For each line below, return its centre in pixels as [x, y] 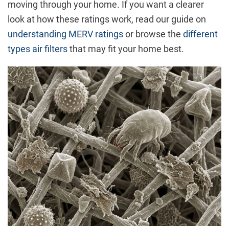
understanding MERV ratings [65, 34]
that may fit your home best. [126, 49]
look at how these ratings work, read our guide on [107, 19]
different [200, 34]
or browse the [153, 34]
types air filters [38, 49]
